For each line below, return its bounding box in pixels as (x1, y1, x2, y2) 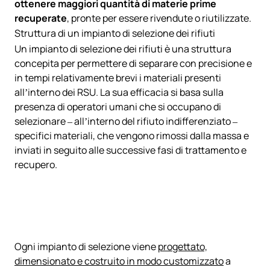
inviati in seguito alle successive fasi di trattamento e (14, 143, 246, 157)
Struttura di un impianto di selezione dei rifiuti (14, 26, 215, 40)
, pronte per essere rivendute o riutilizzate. (67, 11, 251, 25)
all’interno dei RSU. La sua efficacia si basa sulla (14, 85, 224, 99)
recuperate (14, 11, 67, 25)
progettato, (158, 239, 207, 253)
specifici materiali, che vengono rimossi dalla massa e (14, 128, 249, 142)
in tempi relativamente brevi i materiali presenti (14, 71, 221, 84)
